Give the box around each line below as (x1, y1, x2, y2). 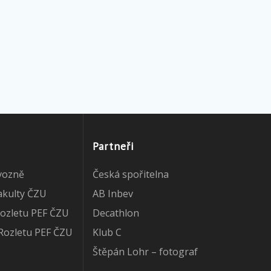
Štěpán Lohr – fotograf (92, 245, 198, 258)
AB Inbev (92, 187, 133, 200)
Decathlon (92, 206, 139, 220)
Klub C (92, 226, 122, 239)
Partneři (92, 139, 134, 153)
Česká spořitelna (92, 168, 169, 181)
